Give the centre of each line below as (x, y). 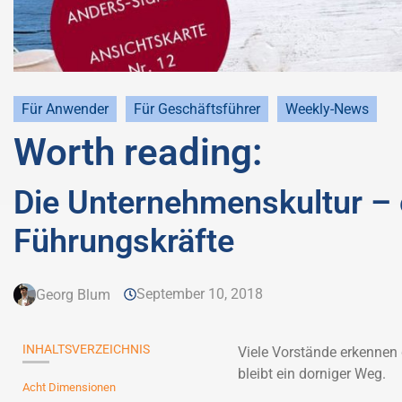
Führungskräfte (124, 241)
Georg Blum (73, 294)
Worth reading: (138, 152)
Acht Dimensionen (69, 387)
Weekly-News (327, 109)
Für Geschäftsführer (197, 109)
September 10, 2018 (200, 294)
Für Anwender (65, 109)
